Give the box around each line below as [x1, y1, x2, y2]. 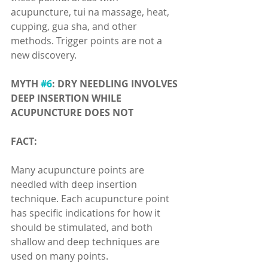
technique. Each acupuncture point [11, 192, 172, 205]
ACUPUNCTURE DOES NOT [11, 106, 133, 119]
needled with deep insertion [11, 178, 139, 191]
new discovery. [11, 48, 77, 62]
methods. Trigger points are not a [11, 34, 165, 47]
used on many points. [11, 249, 108, 263]
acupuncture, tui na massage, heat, [11, 5, 172, 19]
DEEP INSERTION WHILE [11, 92, 124, 105]
